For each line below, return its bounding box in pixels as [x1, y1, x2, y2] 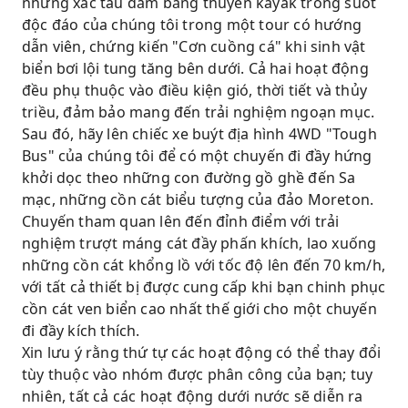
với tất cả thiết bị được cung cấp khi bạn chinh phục [22, 277, 386, 297]
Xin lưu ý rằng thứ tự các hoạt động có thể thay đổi [22, 342, 382, 362]
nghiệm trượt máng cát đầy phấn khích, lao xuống [22, 233, 377, 253]
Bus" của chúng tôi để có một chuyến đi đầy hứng [22, 146, 372, 166]
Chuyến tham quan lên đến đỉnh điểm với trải [22, 211, 340, 231]
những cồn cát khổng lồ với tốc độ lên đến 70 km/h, [22, 255, 386, 275]
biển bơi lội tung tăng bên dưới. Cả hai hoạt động [22, 58, 369, 78]
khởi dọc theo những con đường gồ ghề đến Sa [22, 168, 356, 188]
